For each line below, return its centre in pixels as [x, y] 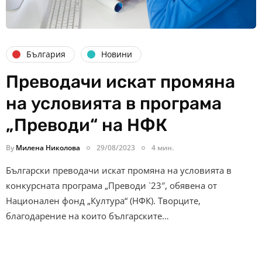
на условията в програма [114, 103]
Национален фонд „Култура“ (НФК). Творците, [103, 200]
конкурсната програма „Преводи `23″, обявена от [111, 185]
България [46, 54]
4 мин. [163, 147]
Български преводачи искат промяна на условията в [119, 170]
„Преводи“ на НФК [87, 125]
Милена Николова [48, 147]
